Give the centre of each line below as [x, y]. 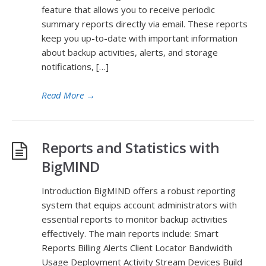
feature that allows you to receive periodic [128, 9]
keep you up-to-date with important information [140, 38]
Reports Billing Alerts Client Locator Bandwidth [137, 248]
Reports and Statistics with [131, 148]
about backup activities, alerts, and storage [130, 52]
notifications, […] [75, 66]
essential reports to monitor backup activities [134, 219]
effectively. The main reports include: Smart [130, 233]
